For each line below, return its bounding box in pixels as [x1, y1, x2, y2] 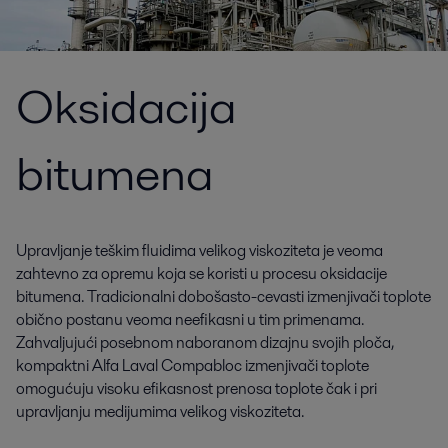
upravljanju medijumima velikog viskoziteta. [16, 400, 304, 423]
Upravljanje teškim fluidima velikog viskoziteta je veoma [16, 239, 383, 262]
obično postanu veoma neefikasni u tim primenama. [16, 308, 364, 331]
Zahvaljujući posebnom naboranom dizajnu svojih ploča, [16, 331, 394, 354]
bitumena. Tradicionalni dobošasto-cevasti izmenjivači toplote [16, 285, 431, 308]
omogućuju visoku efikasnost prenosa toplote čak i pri [16, 377, 377, 400]
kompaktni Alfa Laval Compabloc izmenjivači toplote [16, 354, 369, 377]
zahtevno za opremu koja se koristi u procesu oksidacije [16, 262, 387, 285]
